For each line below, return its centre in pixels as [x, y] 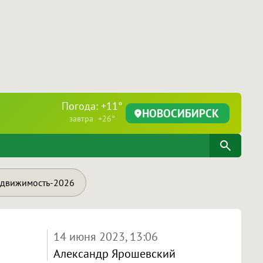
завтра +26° [92, 119]
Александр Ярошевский [114, 254]
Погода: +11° [92, 106]
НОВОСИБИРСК [181, 113]
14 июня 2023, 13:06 [105, 237]
